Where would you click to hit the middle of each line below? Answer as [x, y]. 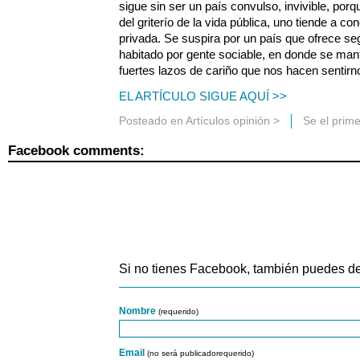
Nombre [139, 311]
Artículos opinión [228, 121]
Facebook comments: [76, 151]
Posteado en [152, 121]
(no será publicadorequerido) [200, 354]
